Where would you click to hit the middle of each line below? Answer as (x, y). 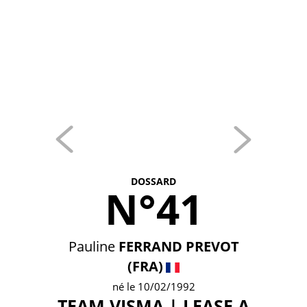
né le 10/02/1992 (153, 286)
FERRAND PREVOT (179, 246)
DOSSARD (153, 181)
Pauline (91, 246)
